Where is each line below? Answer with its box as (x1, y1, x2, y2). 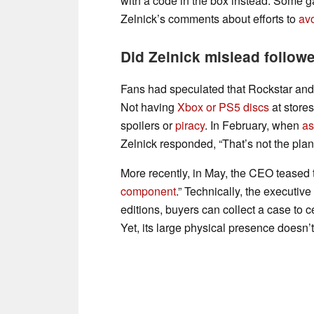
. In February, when (205, 116, 302, 133)
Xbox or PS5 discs (177, 98, 269, 115)
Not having (121, 98, 177, 115)
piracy (175, 116, 205, 133)
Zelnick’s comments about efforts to (121, 10, 299, 27)
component (121, 182, 176, 199)
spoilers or (121, 116, 175, 133)
